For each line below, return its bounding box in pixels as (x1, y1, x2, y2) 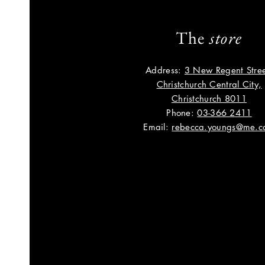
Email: (143, 121, 172, 132)
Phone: (166, 107, 198, 118)
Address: (146, 64, 185, 76)
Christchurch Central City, (156, 79, 262, 90)
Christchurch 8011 (171, 93, 247, 104)
